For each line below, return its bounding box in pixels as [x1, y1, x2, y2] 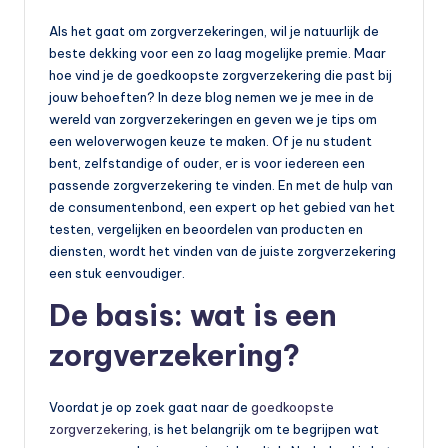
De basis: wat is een [49, 297, 337, 335]
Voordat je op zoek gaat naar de [49, 399, 251, 416]
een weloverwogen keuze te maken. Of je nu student [49, 133, 372, 150]
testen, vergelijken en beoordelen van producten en [49, 221, 363, 238]
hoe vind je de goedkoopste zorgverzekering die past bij [49, 67, 392, 84]
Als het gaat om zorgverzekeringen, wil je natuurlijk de [49, 23, 379, 40]
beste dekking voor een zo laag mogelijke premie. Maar [49, 45, 386, 62]
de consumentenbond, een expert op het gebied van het [49, 199, 395, 216]
